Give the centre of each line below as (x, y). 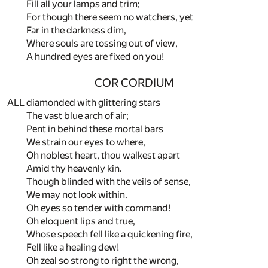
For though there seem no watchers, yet (110, 17)
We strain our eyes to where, (86, 142)
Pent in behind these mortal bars (95, 129)
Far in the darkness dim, (76, 31)
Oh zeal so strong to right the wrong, (103, 261)
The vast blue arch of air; (77, 116)
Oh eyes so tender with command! (98, 208)
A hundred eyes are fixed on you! (95, 57)
